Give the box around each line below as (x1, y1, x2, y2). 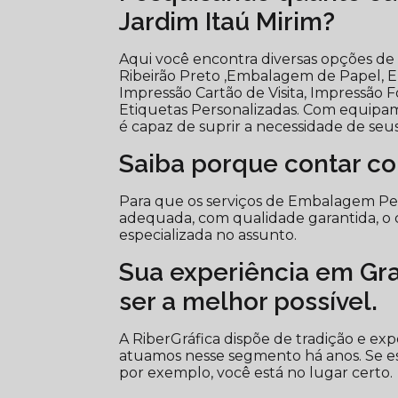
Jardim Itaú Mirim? (119, 6, 336, 36)
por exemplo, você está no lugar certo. (119, 363, 394, 381)
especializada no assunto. (119, 226, 298, 243)
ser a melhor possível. (119, 286, 378, 316)
